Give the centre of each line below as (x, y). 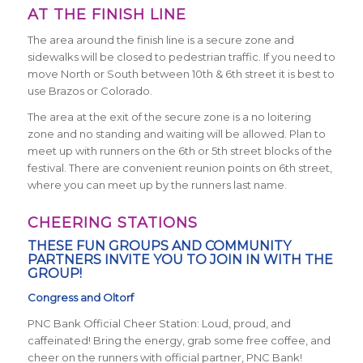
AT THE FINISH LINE (107, 15)
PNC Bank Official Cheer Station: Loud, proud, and (159, 324)
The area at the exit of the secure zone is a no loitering (169, 117)
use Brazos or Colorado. (90, 91)
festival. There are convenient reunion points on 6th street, (179, 168)
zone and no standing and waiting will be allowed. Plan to (176, 134)
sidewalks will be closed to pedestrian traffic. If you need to (181, 57)
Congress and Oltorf (80, 298)
